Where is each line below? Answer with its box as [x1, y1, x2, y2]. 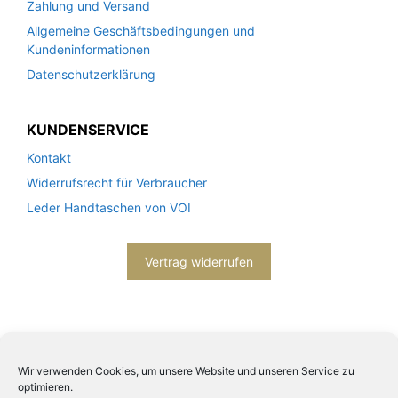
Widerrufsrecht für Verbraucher [27, 174, 207, 190]
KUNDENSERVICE [27, 120, 149, 139]
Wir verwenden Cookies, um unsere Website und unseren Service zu [18, 364, 354, 378]
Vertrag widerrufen [145, 253, 253, 269]
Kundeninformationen [27, 41, 150, 57]
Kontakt [27, 149, 71, 165]
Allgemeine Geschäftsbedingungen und [27, 22, 255, 38]
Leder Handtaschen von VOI [27, 199, 191, 215]
